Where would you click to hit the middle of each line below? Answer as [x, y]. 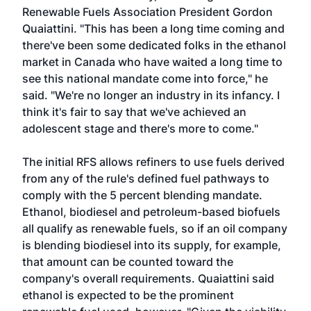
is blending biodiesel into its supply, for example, [152, 245]
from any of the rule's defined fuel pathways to [146, 178]
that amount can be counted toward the [128, 262]
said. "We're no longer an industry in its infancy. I [151, 95]
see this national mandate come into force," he [145, 78]
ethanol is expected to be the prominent [128, 295]
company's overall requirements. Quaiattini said [148, 278]
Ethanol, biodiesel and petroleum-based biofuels [151, 212]
